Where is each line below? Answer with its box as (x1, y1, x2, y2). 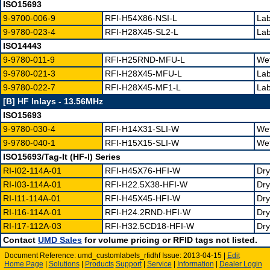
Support (115, 260, 142, 269)
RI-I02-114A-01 (3, 166, 61, 175)
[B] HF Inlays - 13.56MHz (3, 96, 103, 106)
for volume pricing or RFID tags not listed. (82, 235, 257, 245)
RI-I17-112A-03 (3, 221, 61, 231)
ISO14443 (3, 41, 42, 51)
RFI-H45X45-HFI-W (105, 193, 180, 203)
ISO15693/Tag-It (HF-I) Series (3, 152, 121, 162)
